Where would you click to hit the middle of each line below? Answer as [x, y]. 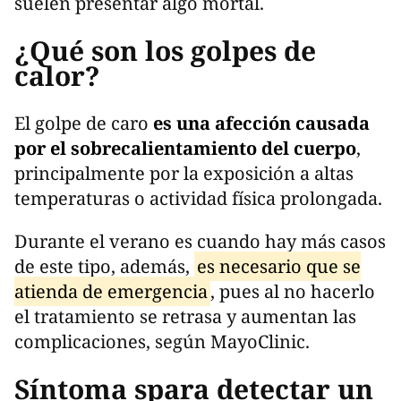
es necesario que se [278, 266]
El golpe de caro [84, 123]
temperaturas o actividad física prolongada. [200, 198]
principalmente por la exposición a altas [184, 173]
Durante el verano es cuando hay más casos [200, 241]
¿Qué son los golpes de [165, 50]
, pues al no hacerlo [292, 291]
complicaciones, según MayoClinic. [164, 341]
